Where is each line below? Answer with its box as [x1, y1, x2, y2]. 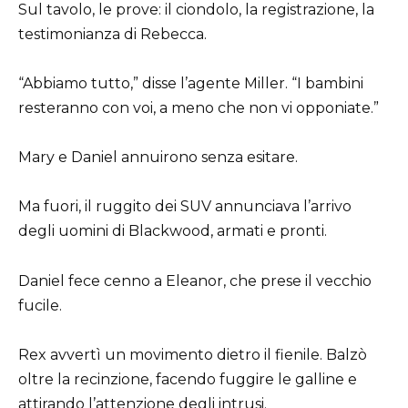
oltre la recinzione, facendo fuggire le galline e [18, 370, 357, 388]
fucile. [18, 296, 62, 314]
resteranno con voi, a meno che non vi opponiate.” [18, 99, 379, 117]
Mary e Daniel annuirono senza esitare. [18, 148, 298, 167]
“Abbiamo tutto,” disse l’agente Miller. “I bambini [18, 75, 363, 93]
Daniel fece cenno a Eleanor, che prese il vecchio [18, 271, 372, 290]
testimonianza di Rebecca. [18, 25, 207, 43]
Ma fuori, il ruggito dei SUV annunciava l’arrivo [18, 198, 352, 216]
